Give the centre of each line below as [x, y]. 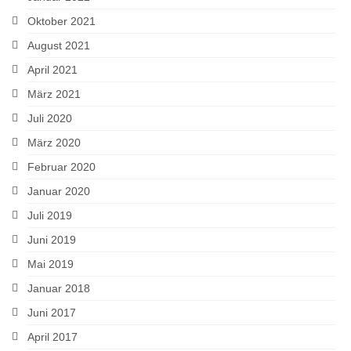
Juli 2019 [50, 215]
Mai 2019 [51, 264]
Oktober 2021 [62, 21]
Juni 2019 [52, 239]
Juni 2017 [52, 312]
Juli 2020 [50, 118]
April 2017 [52, 337]
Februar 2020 [62, 166]
